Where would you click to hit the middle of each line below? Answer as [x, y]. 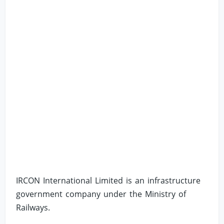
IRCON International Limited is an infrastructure [108, 180]
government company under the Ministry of [101, 194]
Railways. [33, 207]
